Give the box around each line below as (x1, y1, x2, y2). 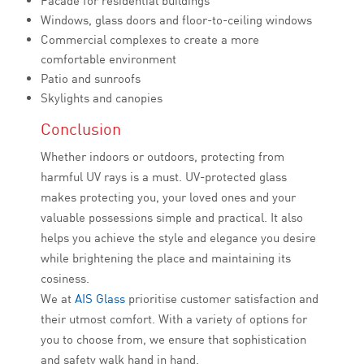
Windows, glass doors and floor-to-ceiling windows (41, 12, 312, 28)
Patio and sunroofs (41, 71, 141, 86)
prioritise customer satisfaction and (125, 291, 318, 306)
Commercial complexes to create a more (41, 32, 259, 47)
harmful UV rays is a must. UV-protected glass (41, 169, 287, 184)
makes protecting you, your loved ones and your (41, 189, 296, 205)
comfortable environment (41, 51, 176, 67)
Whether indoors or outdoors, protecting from (41, 149, 284, 164)
